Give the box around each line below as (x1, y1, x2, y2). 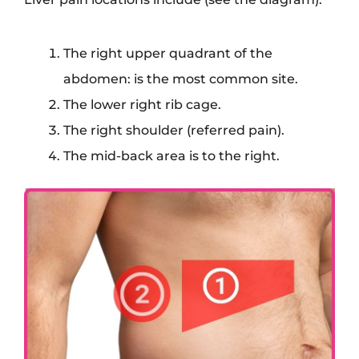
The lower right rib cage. (63, 96, 222, 113)
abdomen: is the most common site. (63, 71, 299, 87)
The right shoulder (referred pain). (63, 122, 285, 139)
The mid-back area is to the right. (63, 147, 280, 164)
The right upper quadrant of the (63, 45, 273, 62)
